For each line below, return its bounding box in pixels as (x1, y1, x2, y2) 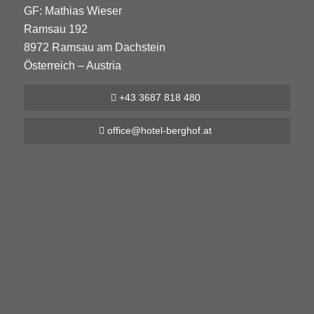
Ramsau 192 (23, 23, 88, 36)
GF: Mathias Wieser (23, 5, 122, 18)
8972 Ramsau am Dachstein (23, 41, 165, 54)
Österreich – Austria (23, 60, 121, 72)
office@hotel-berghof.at (107, 124, 212, 136)
